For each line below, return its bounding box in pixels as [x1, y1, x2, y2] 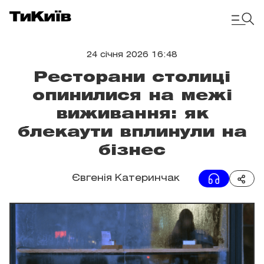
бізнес [98, 144, 166, 157]
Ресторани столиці [34, 71, 230, 84]
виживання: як [55, 108, 209, 121]
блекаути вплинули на [17, 126, 247, 139]
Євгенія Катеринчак [72, 174, 180, 183]
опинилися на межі [32, 90, 232, 103]
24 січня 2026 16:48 [87, 51, 177, 59]
